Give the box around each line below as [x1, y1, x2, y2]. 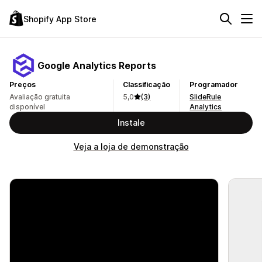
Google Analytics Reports [37, 59, 156, 71]
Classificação [123, 80, 171, 89]
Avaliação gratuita [9, 92, 70, 101]
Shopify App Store [23, 13, 96, 24]
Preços [9, 80, 36, 89]
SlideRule [189, 92, 222, 101]
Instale [117, 118, 145, 127]
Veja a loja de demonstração [73, 142, 189, 151]
